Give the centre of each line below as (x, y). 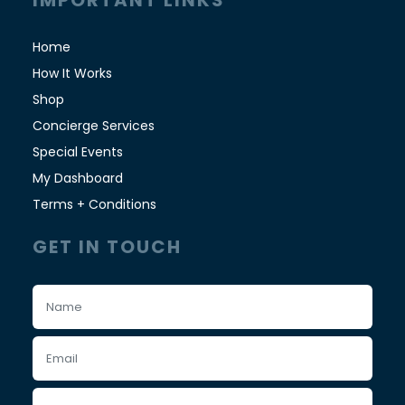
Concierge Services (93, 126)
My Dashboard (77, 179)
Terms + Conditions (94, 205)
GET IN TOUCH (107, 247)
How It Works (72, 74)
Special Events (77, 152)
